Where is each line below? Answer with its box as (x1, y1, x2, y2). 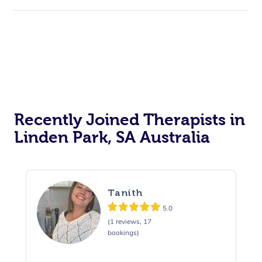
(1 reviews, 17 (107, 217, 151, 227)
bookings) (107, 228, 139, 238)
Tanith (107, 187, 143, 199)
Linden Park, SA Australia (14, 127, 210, 146)
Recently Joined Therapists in (14, 110, 245, 129)
